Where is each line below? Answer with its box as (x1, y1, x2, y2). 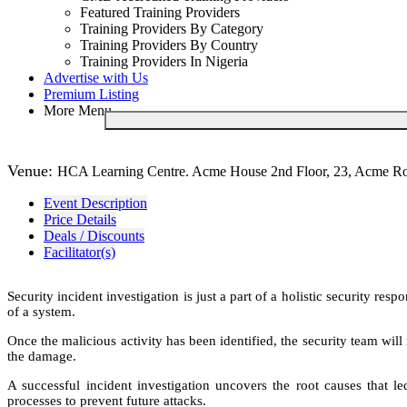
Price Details (44, 212, 116, 227)
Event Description (44, 195, 147, 211)
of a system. (7, 304, 75, 319)
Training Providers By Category (80, 21, 263, 36)
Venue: (7, 162, 57, 180)
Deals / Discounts (44, 228, 144, 243)
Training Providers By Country (80, 37, 258, 53)
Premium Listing (44, 86, 139, 102)
